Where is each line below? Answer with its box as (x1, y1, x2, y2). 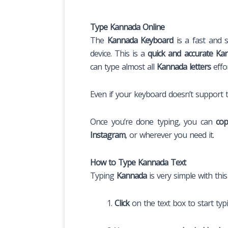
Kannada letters (157, 61, 211, 72)
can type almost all (90, 61, 157, 72)
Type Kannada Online (90, 21, 164, 33)
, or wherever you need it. (125, 129, 214, 140)
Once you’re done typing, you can (90, 116, 216, 127)
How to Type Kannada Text (90, 156, 186, 168)
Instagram (90, 129, 125, 140)
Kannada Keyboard (107, 34, 174, 46)
